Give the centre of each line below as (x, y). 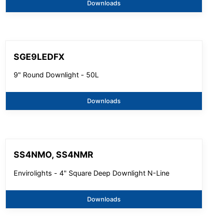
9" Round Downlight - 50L (56, 75)
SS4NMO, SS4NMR (54, 155)
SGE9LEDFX (39, 56)
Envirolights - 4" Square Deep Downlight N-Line (92, 173)
